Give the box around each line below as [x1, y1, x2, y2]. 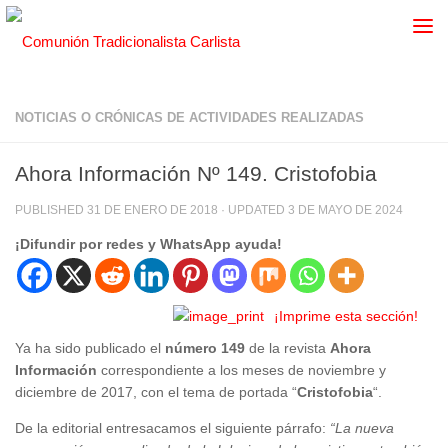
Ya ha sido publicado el [15, 340, 165, 357]
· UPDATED [218, 203, 288, 217]
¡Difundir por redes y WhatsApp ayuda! [15, 236, 282, 253]
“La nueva [330, 420, 394, 437]
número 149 [165, 340, 245, 357]
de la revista [245, 340, 330, 357]
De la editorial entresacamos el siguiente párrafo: [15, 420, 330, 437]
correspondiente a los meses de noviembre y [101, 362, 386, 379]
